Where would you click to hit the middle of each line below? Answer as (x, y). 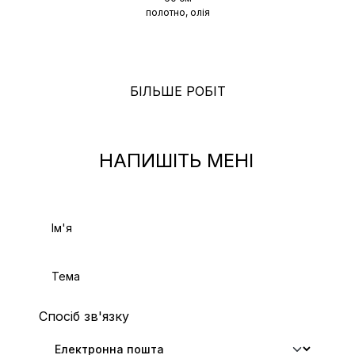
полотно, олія (177, 12)
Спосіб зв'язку (84, 316)
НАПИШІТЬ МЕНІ (176, 160)
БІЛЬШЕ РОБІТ (177, 91)
